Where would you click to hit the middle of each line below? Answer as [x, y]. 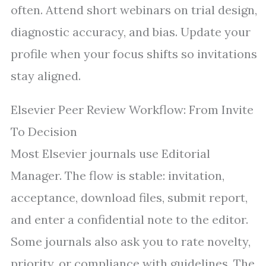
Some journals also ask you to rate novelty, [131, 242]
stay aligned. [46, 76]
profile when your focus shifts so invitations [134, 54]
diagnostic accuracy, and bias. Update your [131, 32]
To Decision [44, 132]
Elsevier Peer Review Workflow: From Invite [132, 110]
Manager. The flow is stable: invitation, [118, 176]
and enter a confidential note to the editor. [129, 220]
